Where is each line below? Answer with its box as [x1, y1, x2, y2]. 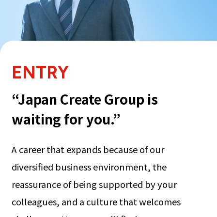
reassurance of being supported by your [12, 178, 177, 191]
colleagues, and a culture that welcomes [12, 195, 181, 208]
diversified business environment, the [12, 160, 167, 173]
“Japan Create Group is [12, 89, 158, 109]
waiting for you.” [12, 109, 121, 129]
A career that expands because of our [12, 143, 164, 156]
